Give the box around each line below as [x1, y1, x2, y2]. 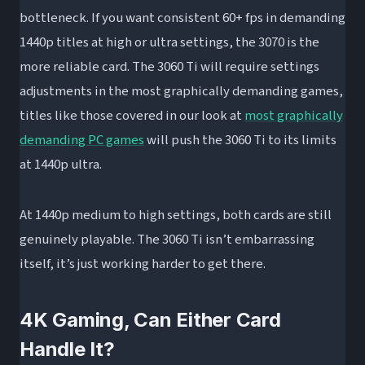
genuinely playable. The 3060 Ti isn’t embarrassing [20, 229, 314, 249]
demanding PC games [20, 130, 144, 150]
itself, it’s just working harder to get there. [20, 253, 266, 274]
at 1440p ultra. [20, 154, 102, 174]
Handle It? [20, 336, 115, 361]
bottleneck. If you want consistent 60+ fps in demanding [20, 7, 345, 28]
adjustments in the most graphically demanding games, [20, 81, 343, 101]
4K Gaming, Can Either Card [20, 307, 281, 332]
